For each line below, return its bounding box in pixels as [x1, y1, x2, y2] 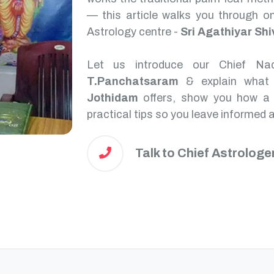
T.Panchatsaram [86, 75, 179, 87]
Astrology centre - [86, 26, 180, 38]
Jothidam [86, 92, 138, 104]
